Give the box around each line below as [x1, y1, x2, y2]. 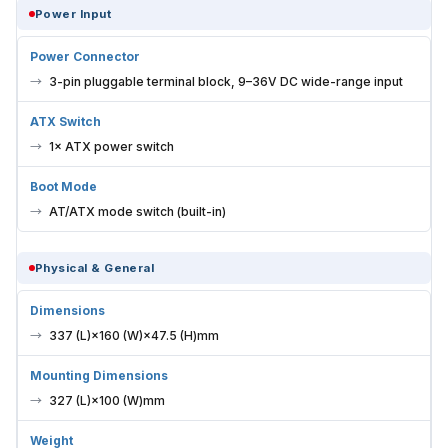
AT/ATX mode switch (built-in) [49, 203, 226, 219]
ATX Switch [30, 113, 101, 129]
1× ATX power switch [49, 138, 174, 154]
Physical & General [35, 260, 155, 275]
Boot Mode [30, 178, 97, 194]
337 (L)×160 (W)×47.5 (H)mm [49, 327, 219, 343]
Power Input [35, 6, 112, 21]
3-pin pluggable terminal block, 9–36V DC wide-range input [49, 73, 403, 89]
